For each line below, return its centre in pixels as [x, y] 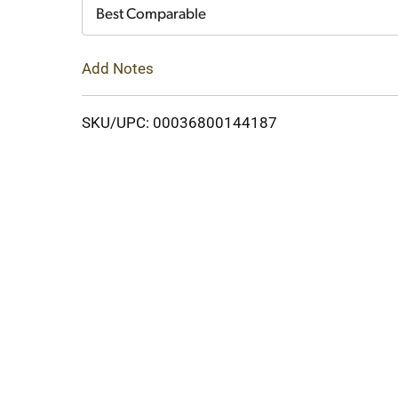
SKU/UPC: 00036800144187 [179, 122]
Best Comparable [151, 15]
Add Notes [118, 68]
